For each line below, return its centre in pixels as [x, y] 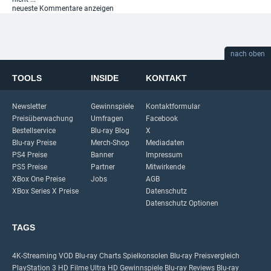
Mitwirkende [165, 167]
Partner [103, 167]
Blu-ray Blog [110, 131]
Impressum [164, 155]
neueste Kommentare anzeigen [63, 8]
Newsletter [29, 106]
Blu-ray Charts [98, 256]
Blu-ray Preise [34, 143]
